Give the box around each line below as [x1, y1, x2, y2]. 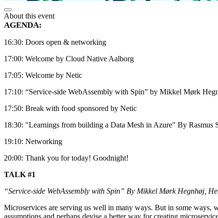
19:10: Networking [4, 137, 62, 145]
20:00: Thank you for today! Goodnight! [4, 153, 128, 162]
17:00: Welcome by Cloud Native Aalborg [4, 54, 134, 63]
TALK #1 [4, 170, 36, 179]
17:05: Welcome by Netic [4, 71, 82, 79]
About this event [4, 11, 54, 20]
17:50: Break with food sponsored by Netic [4, 104, 137, 112]
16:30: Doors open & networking [4, 37, 106, 46]
